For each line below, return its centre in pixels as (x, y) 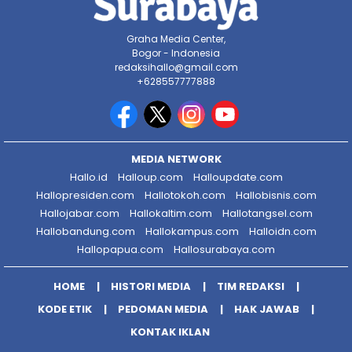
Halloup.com (150, 177)
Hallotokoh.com (185, 195)
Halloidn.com (282, 231)
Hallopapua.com (120, 249)
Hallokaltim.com (170, 213)
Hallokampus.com (192, 231)
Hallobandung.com (85, 231)
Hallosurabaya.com (224, 249)
